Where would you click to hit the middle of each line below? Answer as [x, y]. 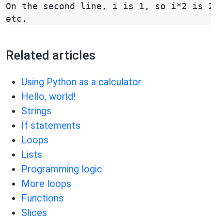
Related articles [51, 55]
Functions [42, 198]
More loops [46, 184]
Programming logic [62, 169]
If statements [51, 125]
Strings [36, 111]
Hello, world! [48, 96]
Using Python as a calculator [81, 82]
